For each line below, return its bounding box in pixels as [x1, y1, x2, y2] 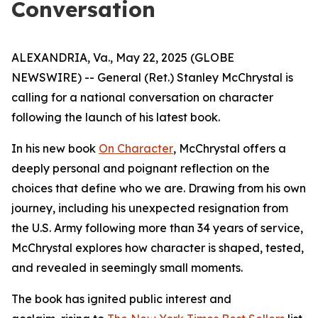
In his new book [11, 141, 99, 155]
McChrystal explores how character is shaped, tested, [11, 241, 304, 255]
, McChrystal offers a [173, 141, 286, 155]
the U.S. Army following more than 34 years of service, [11, 221, 303, 235]
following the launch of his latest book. [11, 110, 220, 124]
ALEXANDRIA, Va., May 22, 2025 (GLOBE [11, 50, 234, 65]
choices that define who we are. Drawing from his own [11, 181, 306, 195]
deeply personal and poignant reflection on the [11, 161, 270, 175]
